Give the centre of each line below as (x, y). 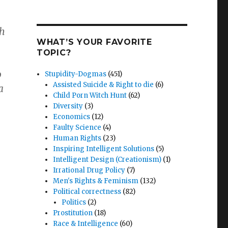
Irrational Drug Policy (89, 170)
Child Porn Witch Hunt (90, 95)
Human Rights (77, 138)
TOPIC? (54, 53)
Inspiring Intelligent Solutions (104, 149)
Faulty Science (77, 127)
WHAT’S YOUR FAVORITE (94, 42)
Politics (74, 202)
